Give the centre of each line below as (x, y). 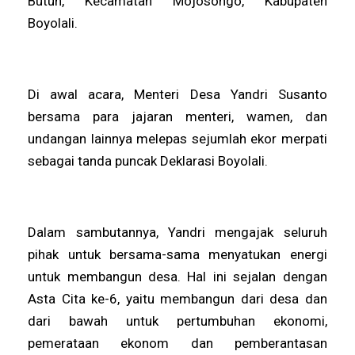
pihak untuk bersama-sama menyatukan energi (177, 254)
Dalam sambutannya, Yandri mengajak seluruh (177, 232)
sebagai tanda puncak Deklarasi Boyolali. (148, 160)
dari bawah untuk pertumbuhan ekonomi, (177, 321)
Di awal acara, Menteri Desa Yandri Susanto (177, 94)
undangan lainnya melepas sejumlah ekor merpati (177, 138)
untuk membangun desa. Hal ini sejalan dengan (177, 276)
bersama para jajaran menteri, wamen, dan (177, 116)
